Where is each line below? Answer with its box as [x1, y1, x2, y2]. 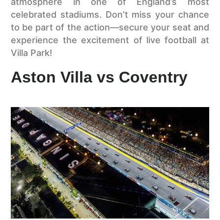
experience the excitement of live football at [11, 35, 209, 46]
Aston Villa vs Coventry [11, 68, 188, 86]
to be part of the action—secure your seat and [11, 22, 209, 33]
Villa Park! [11, 48, 53, 58]
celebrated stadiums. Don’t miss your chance [11, 9, 209, 20]
